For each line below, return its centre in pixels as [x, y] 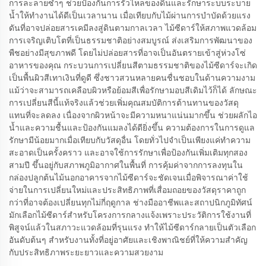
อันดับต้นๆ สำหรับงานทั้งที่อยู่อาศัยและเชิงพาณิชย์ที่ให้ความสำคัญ [128, 240]
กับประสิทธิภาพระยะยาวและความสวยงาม [86, 252]
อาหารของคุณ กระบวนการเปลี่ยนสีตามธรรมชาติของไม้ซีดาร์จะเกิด [133, 65]
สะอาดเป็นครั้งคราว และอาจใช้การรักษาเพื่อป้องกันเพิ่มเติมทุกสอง [128, 152]
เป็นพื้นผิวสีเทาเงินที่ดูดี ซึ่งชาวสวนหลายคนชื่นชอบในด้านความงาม [132, 77]
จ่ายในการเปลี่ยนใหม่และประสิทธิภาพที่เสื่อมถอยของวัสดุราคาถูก [127, 190]
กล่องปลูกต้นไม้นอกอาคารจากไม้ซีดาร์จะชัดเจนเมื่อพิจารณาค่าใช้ [129, 177]
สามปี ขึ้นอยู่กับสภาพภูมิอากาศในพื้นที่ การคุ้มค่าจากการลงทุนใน [126, 165]
